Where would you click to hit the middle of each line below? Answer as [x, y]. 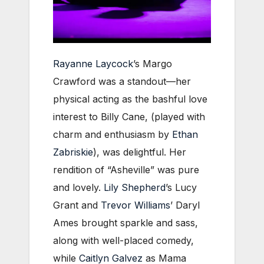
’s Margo [153, 63]
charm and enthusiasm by [113, 134]
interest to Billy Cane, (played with [129, 116]
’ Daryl [185, 205]
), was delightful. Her [140, 152]
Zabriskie [73, 152]
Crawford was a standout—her [122, 81]
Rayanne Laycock [93, 63]
